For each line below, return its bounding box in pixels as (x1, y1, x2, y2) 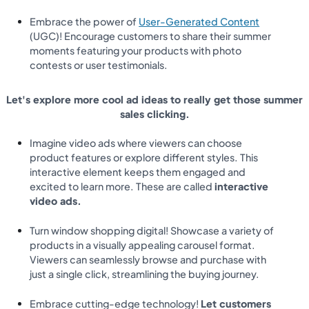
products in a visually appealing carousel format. (30, 239, 256, 252)
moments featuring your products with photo (30, 44, 242, 57)
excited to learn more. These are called (30, 180, 215, 193)
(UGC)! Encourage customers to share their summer (30, 30, 272, 43)
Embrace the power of (30, 15, 139, 28)
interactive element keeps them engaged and (30, 166, 246, 179)
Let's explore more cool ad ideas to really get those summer (6, 92, 303, 106)
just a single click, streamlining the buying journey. (30, 268, 260, 281)
